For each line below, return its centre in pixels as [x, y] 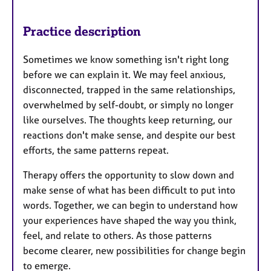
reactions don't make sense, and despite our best [129, 135]
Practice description [82, 31]
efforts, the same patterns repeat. [96, 150]
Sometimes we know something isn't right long [126, 59]
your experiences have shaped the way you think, [130, 220]
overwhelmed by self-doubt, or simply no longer [128, 104]
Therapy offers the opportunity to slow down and [129, 175]
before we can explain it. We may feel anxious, [124, 74]
